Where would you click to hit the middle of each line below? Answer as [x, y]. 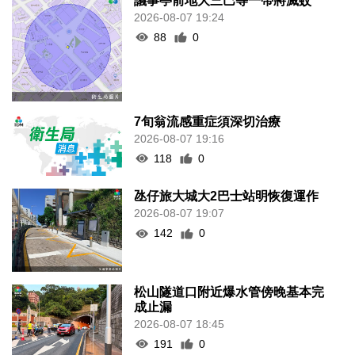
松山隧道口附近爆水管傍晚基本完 [229, 277]
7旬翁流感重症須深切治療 [208, 106]
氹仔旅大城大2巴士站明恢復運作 [227, 181]
